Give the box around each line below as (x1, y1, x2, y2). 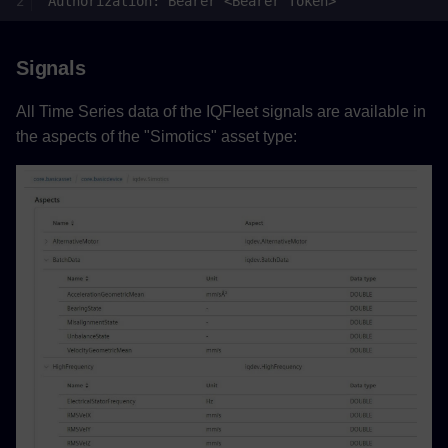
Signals (16, 57, 86, 80)
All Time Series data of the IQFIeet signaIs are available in (16, 103, 426, 121)
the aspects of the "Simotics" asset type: (16, 128, 297, 146)
